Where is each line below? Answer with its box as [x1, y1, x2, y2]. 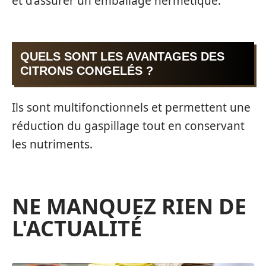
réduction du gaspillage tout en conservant [12, 118, 245, 134]
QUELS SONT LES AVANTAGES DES [20, 50, 224, 64]
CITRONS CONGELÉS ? [20, 64, 153, 78]
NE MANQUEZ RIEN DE [12, 191, 246, 221]
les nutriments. [12, 136, 93, 152]
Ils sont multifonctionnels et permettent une [12, 99, 251, 115]
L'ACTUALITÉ [12, 213, 142, 243]
